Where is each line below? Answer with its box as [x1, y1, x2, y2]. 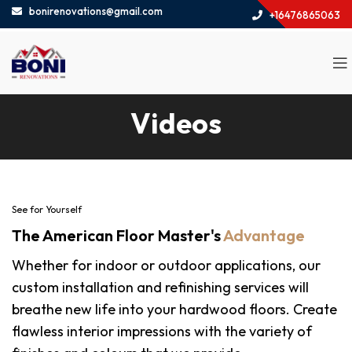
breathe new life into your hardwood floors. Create [12, 300, 337, 318]
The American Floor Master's [12, 225, 223, 245]
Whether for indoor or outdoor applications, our [12, 256, 321, 274]
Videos [130, 105, 222, 141]
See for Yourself [12, 203, 82, 215]
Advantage [223, 225, 305, 245]
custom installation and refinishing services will [12, 278, 309, 296]
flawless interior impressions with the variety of [12, 322, 312, 340]
